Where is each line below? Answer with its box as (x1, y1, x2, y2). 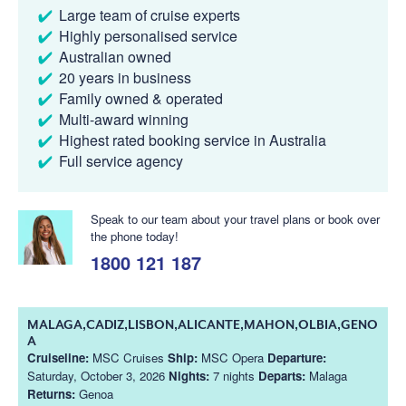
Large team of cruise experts (59, 4, 240, 25)
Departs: (258, 366, 305, 384)
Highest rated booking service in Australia (59, 129, 326, 150)
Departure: (267, 348, 326, 366)
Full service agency (59, 150, 183, 171)
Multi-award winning (59, 108, 188, 130)
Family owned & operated (59, 87, 223, 109)
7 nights (209, 366, 258, 384)
